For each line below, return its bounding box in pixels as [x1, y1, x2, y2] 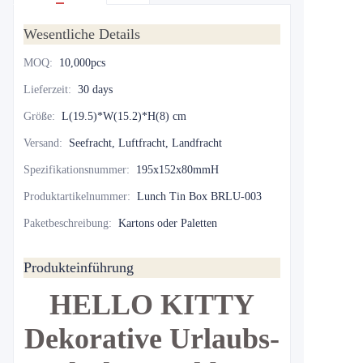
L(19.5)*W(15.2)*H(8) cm [62, 110, 186, 122]
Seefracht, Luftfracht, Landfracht [69, 137, 222, 149]
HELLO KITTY [49, 288, 254, 321]
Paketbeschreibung [23, 217, 109, 229]
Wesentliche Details [23, 26, 140, 42]
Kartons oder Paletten [118, 217, 217, 229]
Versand [23, 137, 59, 149]
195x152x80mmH [136, 164, 219, 176]
